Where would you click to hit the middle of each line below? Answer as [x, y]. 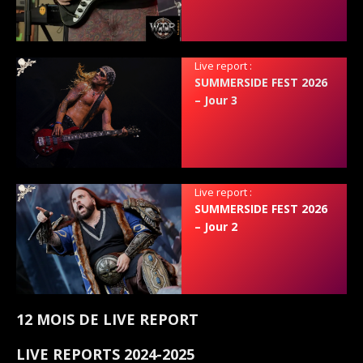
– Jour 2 [216, 227]
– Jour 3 [216, 100]
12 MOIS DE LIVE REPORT [107, 320]
